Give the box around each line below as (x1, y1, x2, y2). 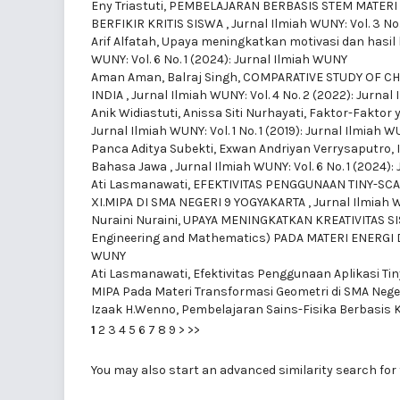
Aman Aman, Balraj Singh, (91, 69, 243, 85)
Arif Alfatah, (91, 33, 162, 49)
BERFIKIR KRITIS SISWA (91, 15, 226, 31)
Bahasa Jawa (91, 158, 170, 174)
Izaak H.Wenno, (91, 301, 181, 317)
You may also (91, 362, 169, 378)
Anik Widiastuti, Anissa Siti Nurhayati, (91, 104, 309, 121)
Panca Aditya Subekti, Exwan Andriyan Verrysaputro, (91, 140, 396, 156)
